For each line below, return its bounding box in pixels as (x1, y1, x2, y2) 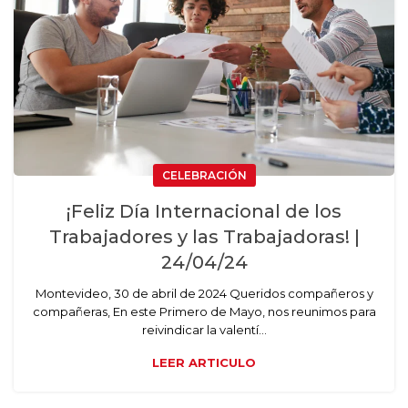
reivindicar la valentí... (141, 322, 267, 338)
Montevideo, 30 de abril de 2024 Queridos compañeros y (35, 286, 373, 301)
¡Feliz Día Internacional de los (66, 200, 342, 223)
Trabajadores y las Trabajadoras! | (48, 226, 360, 249)
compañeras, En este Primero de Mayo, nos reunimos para (32, 304, 376, 320)
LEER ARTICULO (152, 355, 256, 371)
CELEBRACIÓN (161, 168, 247, 183)
